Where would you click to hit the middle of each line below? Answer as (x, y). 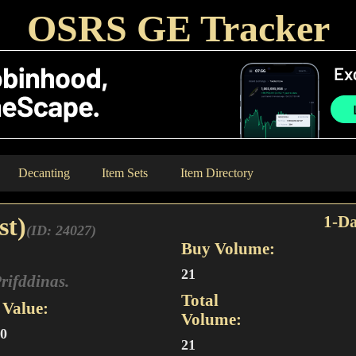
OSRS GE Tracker (178, 28)
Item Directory (217, 173)
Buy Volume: (228, 248)
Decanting (44, 173)
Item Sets (125, 173)
